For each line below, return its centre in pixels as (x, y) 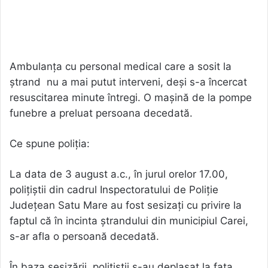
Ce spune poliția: (50, 143)
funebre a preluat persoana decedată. (101, 113)
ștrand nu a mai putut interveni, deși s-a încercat (128, 82)
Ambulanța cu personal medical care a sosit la (121, 66)
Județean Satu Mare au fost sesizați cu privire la (126, 205)
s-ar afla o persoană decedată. (84, 236)
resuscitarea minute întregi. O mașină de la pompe (131, 97)
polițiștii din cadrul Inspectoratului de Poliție (114, 189)
